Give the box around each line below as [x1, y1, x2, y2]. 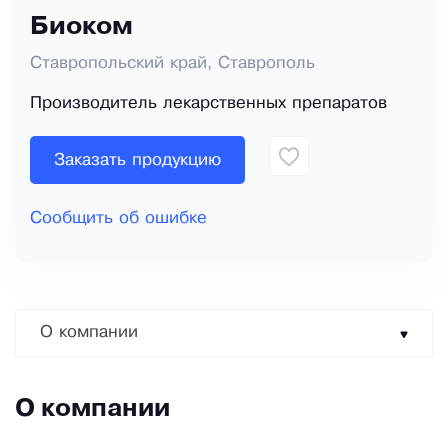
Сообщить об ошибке [30, 211, 207, 227]
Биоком [30, 16, 133, 40]
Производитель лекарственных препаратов [30, 96, 387, 112]
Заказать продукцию [54, 152, 221, 168]
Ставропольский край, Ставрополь [30, 56, 315, 72]
